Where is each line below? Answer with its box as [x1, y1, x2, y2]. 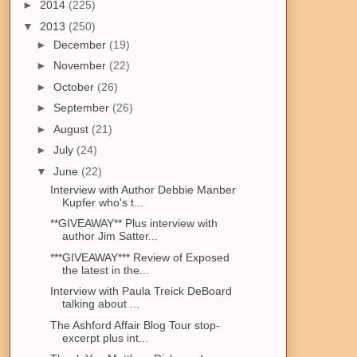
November [53, 59, 109, 73]
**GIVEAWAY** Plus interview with [49, 217, 218, 230]
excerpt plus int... [61, 331, 148, 344]
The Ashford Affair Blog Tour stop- [49, 318, 220, 331]
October [53, 80, 97, 93]
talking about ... [61, 297, 139, 311]
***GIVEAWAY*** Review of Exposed [49, 250, 229, 264]
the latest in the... [61, 263, 149, 277]
